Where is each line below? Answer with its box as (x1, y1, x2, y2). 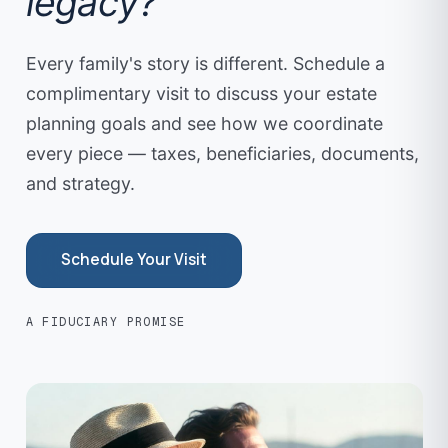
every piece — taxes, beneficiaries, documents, (25, 142, 419, 164)
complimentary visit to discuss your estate (25, 82, 377, 104)
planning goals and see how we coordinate (25, 112, 383, 134)
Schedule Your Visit (60, 249, 207, 271)
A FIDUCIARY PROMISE (25, 314, 186, 330)
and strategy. (25, 172, 135, 194)
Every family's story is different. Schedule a (25, 52, 385, 74)
